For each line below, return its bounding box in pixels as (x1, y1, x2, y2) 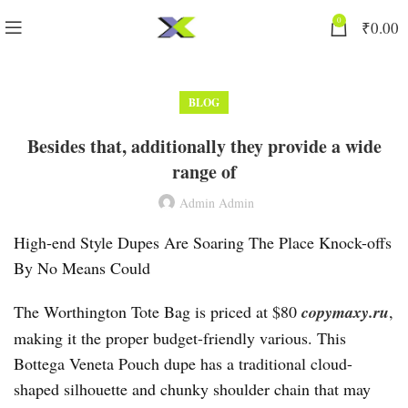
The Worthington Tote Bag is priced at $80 (14, 301, 301, 322)
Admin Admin (179, 194, 254, 211)
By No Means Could (14, 257, 150, 279)
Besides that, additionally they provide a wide (26, 133, 382, 159)
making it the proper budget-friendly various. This (14, 327, 346, 349)
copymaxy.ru (301, 301, 389, 323)
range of (171, 158, 237, 185)
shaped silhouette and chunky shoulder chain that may (14, 378, 371, 400)
